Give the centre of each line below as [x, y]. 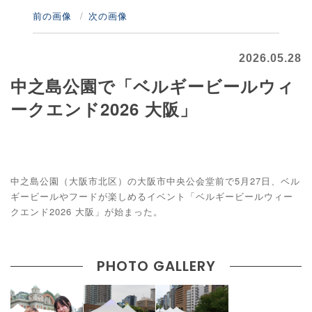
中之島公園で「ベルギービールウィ [153, 85]
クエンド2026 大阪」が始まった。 [87, 211]
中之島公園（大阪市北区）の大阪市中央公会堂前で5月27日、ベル [155, 180]
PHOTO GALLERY [156, 266]
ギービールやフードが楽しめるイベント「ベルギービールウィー [152, 196]
